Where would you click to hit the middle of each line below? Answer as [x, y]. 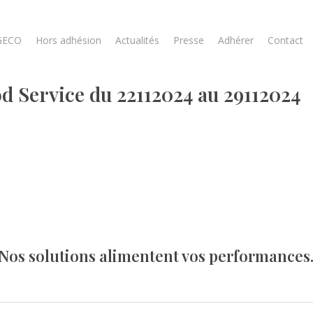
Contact [285, 40]
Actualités [137, 40]
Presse [189, 40]
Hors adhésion [68, 40]
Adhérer [236, 40]
